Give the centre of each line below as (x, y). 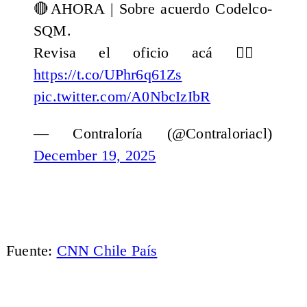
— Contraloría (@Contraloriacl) (153, 133)
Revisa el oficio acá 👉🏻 (153, 53)
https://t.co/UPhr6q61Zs (108, 75)
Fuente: (31, 250)
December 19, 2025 (95, 155)
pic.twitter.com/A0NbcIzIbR (122, 97)
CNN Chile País (107, 250)
